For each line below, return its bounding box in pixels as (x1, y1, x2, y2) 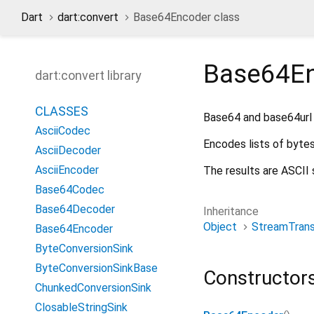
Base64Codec (35, 183, 104, 196)
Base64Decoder (35, 203, 115, 216)
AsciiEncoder (35, 163, 99, 177)
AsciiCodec (35, 124, 90, 137)
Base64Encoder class (133, 11, 240, 24)
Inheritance (203, 204, 259, 218)
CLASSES (35, 104, 88, 118)
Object (203, 219, 237, 233)
